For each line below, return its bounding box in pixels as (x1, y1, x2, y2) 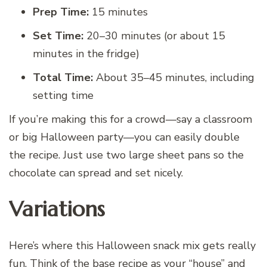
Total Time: (33, 70, 93, 85)
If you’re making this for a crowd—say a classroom (9, 112, 252, 127)
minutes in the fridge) (33, 46, 139, 61)
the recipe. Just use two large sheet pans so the (9, 148, 244, 163)
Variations (9, 195, 105, 223)
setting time (33, 88, 94, 103)
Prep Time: (33, 5, 89, 20)
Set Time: (33, 29, 83, 44)
